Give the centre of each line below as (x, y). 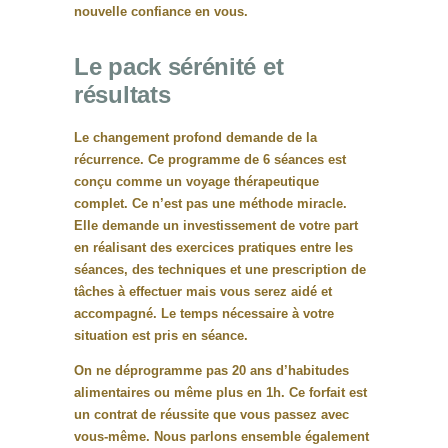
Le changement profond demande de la (195, 138)
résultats (122, 95)
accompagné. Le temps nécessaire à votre (204, 314)
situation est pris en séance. (161, 336)
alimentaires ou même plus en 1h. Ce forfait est (220, 393)
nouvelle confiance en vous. (161, 12)
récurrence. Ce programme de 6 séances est (210, 160)
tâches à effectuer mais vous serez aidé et (203, 292)
